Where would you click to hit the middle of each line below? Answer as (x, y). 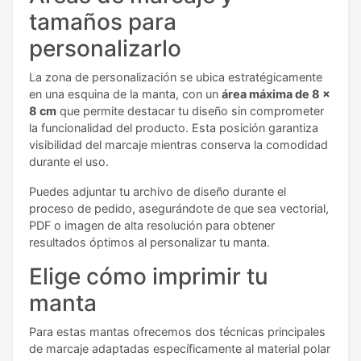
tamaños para (103, 22)
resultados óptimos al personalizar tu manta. (149, 243)
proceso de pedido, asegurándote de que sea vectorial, (179, 209)
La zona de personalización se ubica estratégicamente (176, 77)
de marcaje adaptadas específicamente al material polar (180, 349)
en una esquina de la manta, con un (125, 94)
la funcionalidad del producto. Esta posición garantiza (174, 128)
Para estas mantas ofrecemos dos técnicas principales (177, 332)
